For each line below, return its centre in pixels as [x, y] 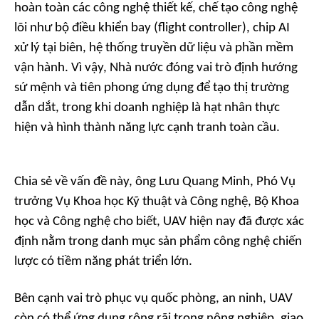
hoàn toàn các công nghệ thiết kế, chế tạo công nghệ [156, 9]
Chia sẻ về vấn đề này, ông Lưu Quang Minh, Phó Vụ [155, 182]
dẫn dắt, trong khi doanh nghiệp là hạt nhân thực [147, 108]
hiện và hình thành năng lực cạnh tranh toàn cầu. [147, 128]
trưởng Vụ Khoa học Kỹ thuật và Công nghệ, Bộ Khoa [157, 202]
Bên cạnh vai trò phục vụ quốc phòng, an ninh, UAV [153, 299]
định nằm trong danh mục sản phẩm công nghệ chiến [158, 242]
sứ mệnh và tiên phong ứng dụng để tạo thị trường [152, 88]
